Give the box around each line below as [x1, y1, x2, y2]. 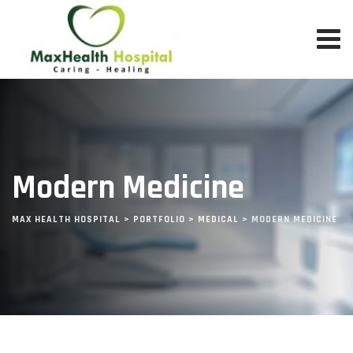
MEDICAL [198, 213, 239, 225]
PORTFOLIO [133, 213, 185, 225]
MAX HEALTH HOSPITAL [12, 213, 121, 225]
